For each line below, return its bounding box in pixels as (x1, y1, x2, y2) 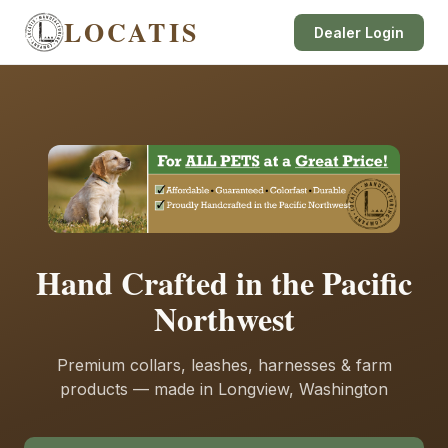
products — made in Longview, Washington (60, 379, 388, 399)
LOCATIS (64, 12, 199, 51)
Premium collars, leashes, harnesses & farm (56, 355, 392, 375)
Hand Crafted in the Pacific (36, 259, 412, 306)
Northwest (153, 295, 295, 342)
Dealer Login (314, 23, 404, 41)
